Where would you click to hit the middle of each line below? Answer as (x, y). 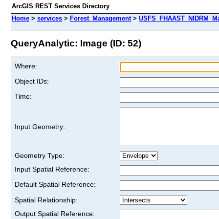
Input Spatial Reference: (52, 169)
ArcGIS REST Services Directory (61, 6)
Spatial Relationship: (46, 200)
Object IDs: (32, 81)
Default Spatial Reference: (55, 184)
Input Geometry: (40, 126)
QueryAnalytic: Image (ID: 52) (76, 43)
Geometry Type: (40, 155)
